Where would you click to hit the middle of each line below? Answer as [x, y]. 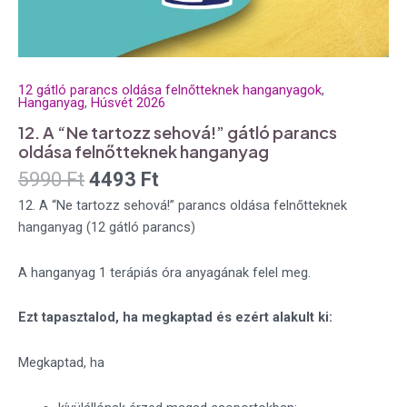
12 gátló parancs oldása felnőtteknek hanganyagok [170, 90]
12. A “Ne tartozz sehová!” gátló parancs [178, 132]
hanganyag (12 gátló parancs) [107, 228]
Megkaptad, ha [61, 362]
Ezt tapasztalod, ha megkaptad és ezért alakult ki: [175, 318]
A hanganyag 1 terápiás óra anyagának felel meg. [164, 272]
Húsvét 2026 [128, 103]
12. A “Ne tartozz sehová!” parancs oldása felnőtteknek [183, 206]
